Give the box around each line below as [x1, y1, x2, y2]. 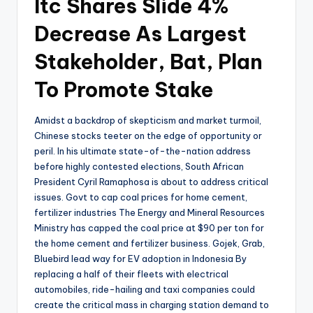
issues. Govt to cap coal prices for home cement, [34, 191, 247, 203]
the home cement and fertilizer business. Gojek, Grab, [34, 238, 265, 249]
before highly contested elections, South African [34, 161, 244, 173]
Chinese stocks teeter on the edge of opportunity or [34, 130, 262, 142]
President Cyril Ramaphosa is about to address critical [34, 176, 268, 188]
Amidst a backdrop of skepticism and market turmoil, [34, 115, 261, 126]
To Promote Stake [34, 77, 213, 103]
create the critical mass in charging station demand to [34, 299, 269, 311]
